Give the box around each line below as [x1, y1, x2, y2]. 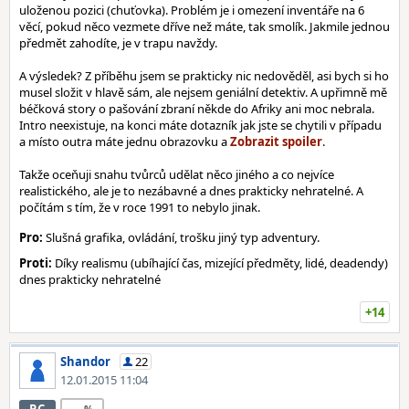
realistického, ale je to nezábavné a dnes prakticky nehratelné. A [19, 183, 363, 199]
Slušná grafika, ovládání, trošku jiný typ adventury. [43, 229, 320, 246]
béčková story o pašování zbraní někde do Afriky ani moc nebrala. [19, 100, 374, 117]
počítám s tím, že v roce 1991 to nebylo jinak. [19, 199, 260, 215]
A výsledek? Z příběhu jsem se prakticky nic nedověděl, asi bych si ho [19, 68, 389, 84]
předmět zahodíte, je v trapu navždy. [19, 35, 217, 51]
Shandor [60, 353, 110, 370]
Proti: [19, 255, 52, 271]
